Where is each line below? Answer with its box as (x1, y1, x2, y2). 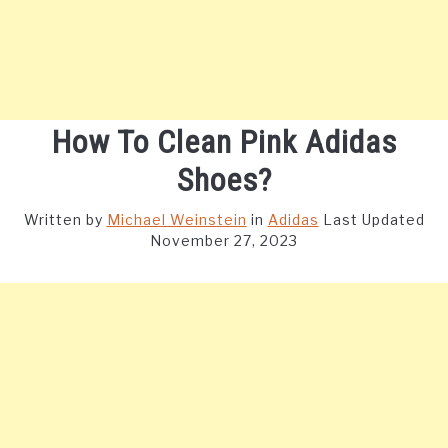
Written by (23, 211, 107, 228)
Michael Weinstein (106, 211, 247, 228)
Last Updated (322, 211, 425, 228)
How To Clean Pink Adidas (51, 123, 397, 161)
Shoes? (176, 161, 272, 199)
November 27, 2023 (150, 232, 298, 249)
